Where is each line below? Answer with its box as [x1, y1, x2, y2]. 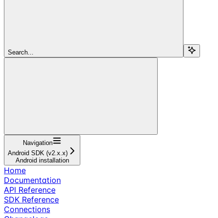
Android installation [15, 156, 69, 164]
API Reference [4, 184, 55, 195]
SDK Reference [4, 194, 59, 204]
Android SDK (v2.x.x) [8, 149, 68, 157]
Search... [8, 48, 34, 56]
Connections [4, 204, 50, 214]
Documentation [4, 175, 61, 185]
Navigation [23, 139, 53, 146]
